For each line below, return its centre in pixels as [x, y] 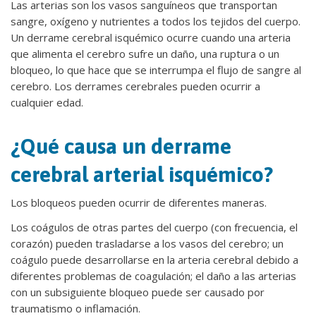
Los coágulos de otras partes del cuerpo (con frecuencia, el [154, 227]
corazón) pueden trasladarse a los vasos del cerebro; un [147, 243]
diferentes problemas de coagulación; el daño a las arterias [153, 276]
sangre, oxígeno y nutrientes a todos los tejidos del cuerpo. [156, 21]
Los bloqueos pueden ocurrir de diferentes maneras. [139, 202]
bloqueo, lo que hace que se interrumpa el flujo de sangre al [156, 70]
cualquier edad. [47, 102]
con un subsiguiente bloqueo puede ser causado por [138, 292]
